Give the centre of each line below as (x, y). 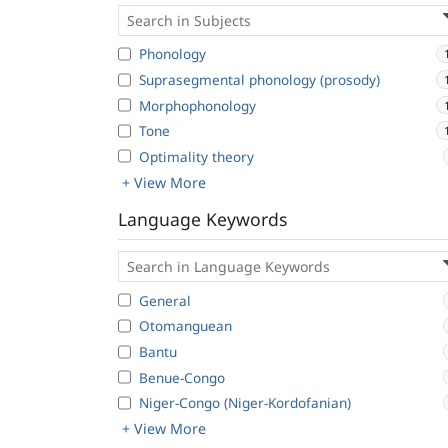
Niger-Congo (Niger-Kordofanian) (245, 403)
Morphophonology (197, 105)
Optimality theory (196, 156)
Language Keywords (202, 218)
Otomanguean (185, 326)
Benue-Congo (182, 377)
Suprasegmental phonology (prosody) (259, 79)
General (165, 300)
